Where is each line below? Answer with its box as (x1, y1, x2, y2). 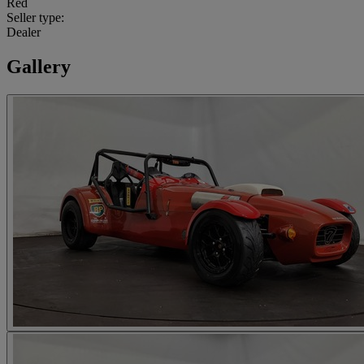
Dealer (6, 25, 41, 40)
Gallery (6, 56, 71, 78)
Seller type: (6, 11, 64, 25)
